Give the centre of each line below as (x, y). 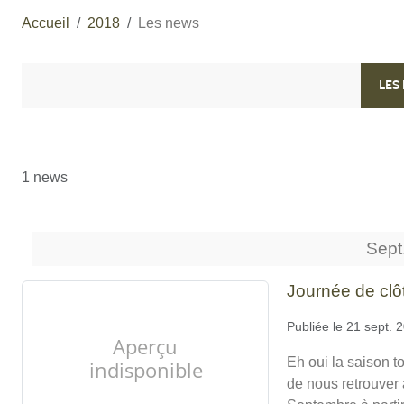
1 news (45, 177)
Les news (169, 23)
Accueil (46, 23)
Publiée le (317, 326)
